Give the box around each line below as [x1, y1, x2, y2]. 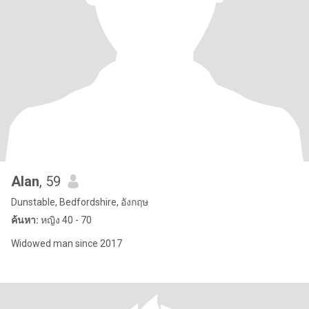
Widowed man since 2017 [11, 238, 122, 249]
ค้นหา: [11, 215, 39, 226]
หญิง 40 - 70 [39, 215, 92, 226]
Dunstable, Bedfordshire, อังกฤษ [11, 197, 148, 208]
